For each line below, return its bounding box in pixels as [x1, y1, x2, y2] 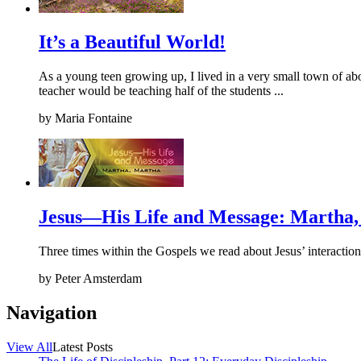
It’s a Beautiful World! [39, 31, 226, 53]
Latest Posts [52, 340, 113, 355]
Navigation [6, 302, 97, 324]
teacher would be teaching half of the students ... [39, 84, 284, 98]
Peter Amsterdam [52, 272, 142, 286]
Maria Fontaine [52, 111, 132, 126]
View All [6, 340, 52, 355]
